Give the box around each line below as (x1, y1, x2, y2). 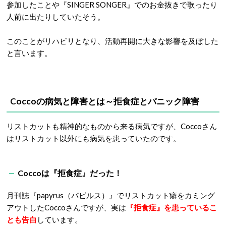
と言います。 (7, 48, 52, 58)
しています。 (37, 215, 82, 224)
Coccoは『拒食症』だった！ (18, 168, 122, 178)
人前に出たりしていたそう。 (7, 12, 105, 21)
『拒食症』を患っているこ (126, 203, 217, 212)
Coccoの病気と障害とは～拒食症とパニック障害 (10, 96, 199, 106)
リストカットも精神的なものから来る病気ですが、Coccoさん (7, 122, 217, 131)
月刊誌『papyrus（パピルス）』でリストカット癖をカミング (7, 191, 215, 200)
